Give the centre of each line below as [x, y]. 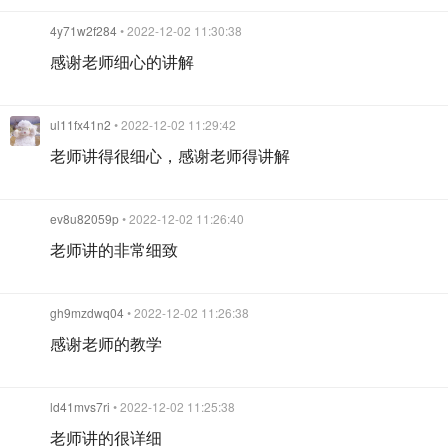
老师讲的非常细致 [114, 249]
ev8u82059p [84, 218]
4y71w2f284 [83, 30]
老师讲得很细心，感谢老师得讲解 [170, 155]
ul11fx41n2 [80, 124]
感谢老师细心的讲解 [122, 61]
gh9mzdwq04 [87, 312]
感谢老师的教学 [106, 343]
